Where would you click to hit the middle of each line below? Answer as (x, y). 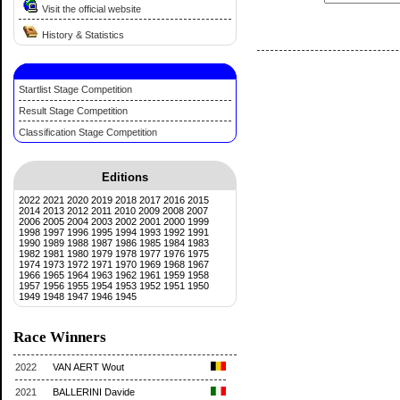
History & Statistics (83, 35)
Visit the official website (92, 8)
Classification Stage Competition (88, 132)
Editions (125, 177)
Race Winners (60, 337)
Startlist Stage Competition (75, 90)
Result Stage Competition (73, 110)
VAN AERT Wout (88, 367)
